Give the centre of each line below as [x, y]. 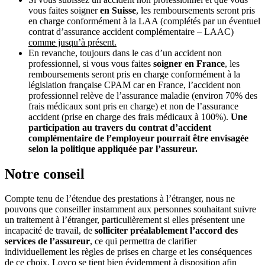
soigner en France [189, 63]
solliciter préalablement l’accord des [166, 231]
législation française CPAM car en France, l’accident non [135, 85]
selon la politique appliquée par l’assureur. [113, 148]
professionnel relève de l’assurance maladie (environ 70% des [143, 95]
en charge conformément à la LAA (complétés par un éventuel [144, 21]
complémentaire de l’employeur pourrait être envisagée [138, 138]
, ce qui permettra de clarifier [143, 241]
